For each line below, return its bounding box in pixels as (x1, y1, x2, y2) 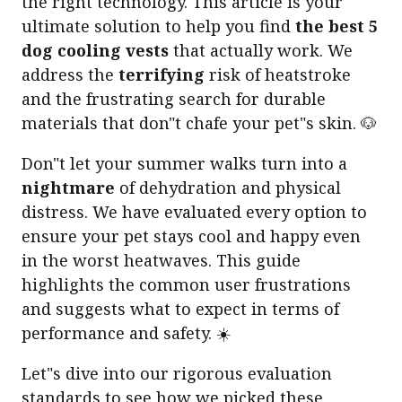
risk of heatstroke (205, 64, 351, 86)
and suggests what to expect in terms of (22, 298, 339, 320)
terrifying (118, 64, 205, 86)
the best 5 (295, 15, 378, 38)
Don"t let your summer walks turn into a (22, 153, 347, 175)
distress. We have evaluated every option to (22, 201, 367, 223)
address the (22, 64, 118, 86)
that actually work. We (169, 39, 353, 62)
